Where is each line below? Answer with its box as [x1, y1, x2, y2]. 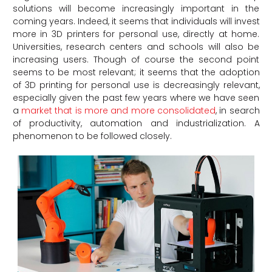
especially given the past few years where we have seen [12, 92, 260, 104]
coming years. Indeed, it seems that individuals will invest [12, 15, 260, 28]
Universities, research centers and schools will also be [12, 41, 260, 53]
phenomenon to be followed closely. [12, 130, 172, 143]
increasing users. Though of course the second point [12, 53, 260, 66]
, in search [215, 104, 260, 117]
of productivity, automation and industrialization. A [12, 117, 260, 130]
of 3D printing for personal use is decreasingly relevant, [12, 79, 260, 92]
